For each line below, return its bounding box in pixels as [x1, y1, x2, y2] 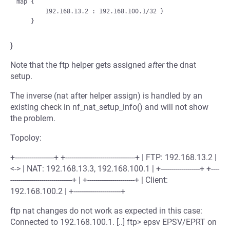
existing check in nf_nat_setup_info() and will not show [10, 102, 208, 112]
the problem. [10, 113, 55, 123]
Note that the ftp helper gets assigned [10, 60, 148, 70]
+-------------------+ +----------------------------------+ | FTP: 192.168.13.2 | [10, 152, 217, 162]
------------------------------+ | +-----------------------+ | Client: [10, 175, 168, 185]
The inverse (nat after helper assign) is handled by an [10, 91, 202, 101]
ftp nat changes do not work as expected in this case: [10, 206, 202, 216]
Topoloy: [10, 133, 42, 143]
